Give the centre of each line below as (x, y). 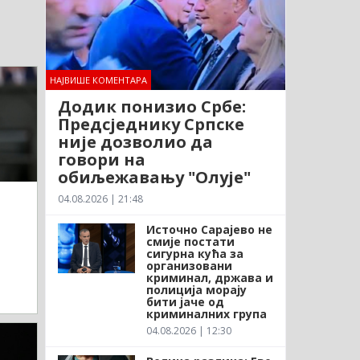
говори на (101, 159)
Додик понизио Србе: (151, 106)
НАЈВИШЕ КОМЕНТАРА (98, 80)
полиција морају (196, 289)
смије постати (190, 241)
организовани (189, 265)
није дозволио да (135, 141)
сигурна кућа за (194, 253)
